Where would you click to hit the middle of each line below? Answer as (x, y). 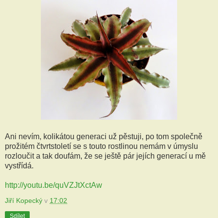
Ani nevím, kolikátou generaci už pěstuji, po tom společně (104, 136)
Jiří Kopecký (24, 200)
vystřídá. (19, 165)
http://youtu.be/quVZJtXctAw (54, 185)
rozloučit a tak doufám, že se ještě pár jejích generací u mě (105, 156)
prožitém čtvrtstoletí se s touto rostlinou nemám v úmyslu (101, 146)
